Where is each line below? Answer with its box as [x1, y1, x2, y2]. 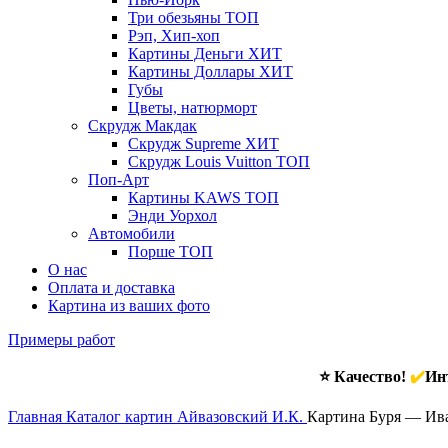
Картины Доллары [128, 63, 259, 80]
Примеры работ [8, 331, 115, 348]
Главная [8, 408, 66, 425]
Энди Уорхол [128, 207, 217, 224]
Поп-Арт [88, 171, 149, 188]
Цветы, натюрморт [128, 99, 257, 116]
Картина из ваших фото [48, 297, 210, 314]
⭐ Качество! [318, 368, 410, 385]
